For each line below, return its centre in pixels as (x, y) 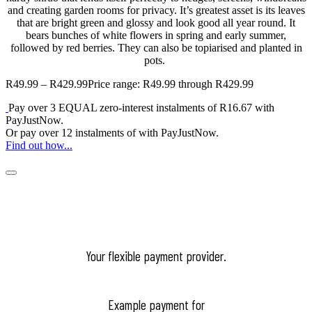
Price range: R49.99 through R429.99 (171, 84)
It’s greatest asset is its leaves (242, 10)
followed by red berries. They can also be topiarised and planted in (156, 47)
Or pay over (33, 132)
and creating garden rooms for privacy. (92, 10)
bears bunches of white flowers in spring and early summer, (156, 35)
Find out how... (39, 145)
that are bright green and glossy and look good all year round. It (156, 22)
